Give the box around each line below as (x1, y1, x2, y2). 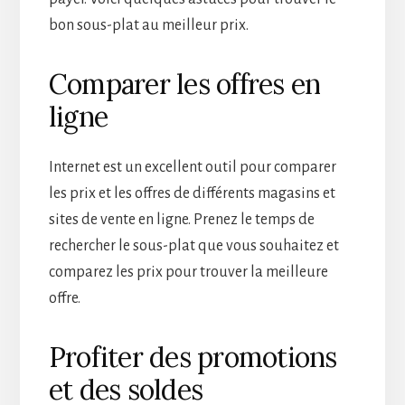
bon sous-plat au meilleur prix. (48, 16, 249, 33)
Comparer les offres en (48, 66, 321, 101)
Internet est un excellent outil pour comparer (48, 158, 336, 175)
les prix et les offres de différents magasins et (48, 184, 335, 202)
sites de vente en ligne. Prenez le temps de (48, 211, 315, 228)
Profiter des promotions (48, 339, 337, 374)
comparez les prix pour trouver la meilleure (48, 263, 328, 280)
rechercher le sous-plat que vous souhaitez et (48, 237, 339, 254)
